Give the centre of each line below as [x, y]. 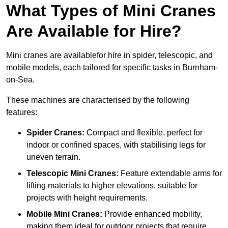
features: [22, 112]
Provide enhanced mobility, [152, 214]
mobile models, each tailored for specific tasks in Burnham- [112, 68]
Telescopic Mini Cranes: [73, 174]
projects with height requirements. [87, 198]
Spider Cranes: [55, 133]
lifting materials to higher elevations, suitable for [112, 186]
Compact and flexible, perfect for [144, 133]
